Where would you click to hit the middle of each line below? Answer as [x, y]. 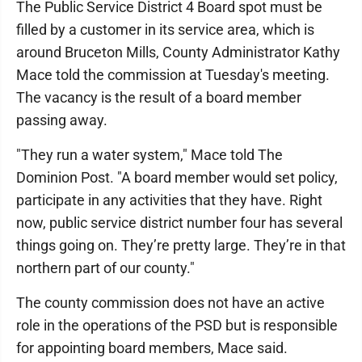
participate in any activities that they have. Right [169, 200]
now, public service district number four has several [179, 223]
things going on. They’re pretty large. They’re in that [181, 245]
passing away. [62, 120]
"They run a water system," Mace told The [149, 155]
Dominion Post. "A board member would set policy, [177, 177]
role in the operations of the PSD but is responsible [177, 325]
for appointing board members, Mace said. [154, 348]
